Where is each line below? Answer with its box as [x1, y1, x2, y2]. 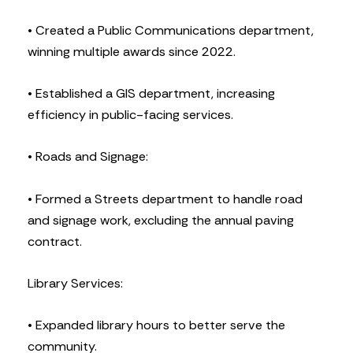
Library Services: [28, 274, 123, 292]
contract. [28, 232, 82, 250]
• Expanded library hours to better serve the [28, 317, 285, 334]
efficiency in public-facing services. [28, 106, 233, 124]
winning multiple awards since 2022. [28, 43, 236, 60]
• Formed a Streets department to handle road [28, 190, 303, 207]
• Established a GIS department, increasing [28, 85, 275, 102]
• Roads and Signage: [28, 148, 148, 165]
